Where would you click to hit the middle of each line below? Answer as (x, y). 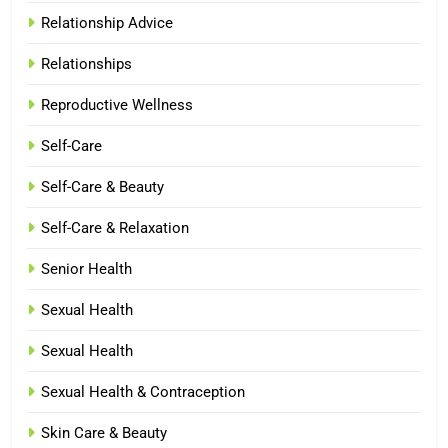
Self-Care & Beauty (102, 186)
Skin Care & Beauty (104, 432)
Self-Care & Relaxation (115, 227)
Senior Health (86, 268)
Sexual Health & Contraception (143, 391)
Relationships (86, 63)
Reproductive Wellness (117, 104)
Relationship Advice (107, 22)
